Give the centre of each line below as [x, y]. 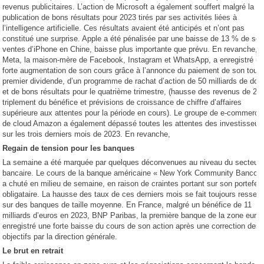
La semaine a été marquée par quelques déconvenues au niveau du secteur [132, 162]
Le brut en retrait [33, 251]
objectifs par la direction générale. [60, 237]
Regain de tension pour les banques [69, 148]
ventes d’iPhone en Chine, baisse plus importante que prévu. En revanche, [130, 49]
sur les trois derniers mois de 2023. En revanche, [87, 134]
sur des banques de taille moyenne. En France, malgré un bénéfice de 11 [127, 205]
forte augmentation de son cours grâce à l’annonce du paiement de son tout [131, 70]
